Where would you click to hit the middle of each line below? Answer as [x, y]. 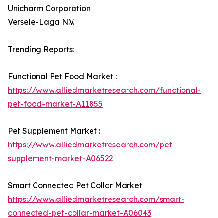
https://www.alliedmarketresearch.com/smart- [96, 199]
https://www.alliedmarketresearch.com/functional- [104, 90]
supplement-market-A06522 [61, 158]
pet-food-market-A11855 [55, 104]
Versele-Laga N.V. [41, 22]
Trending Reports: [41, 49]
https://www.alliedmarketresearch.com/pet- [92, 145]
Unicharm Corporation [49, 9]
